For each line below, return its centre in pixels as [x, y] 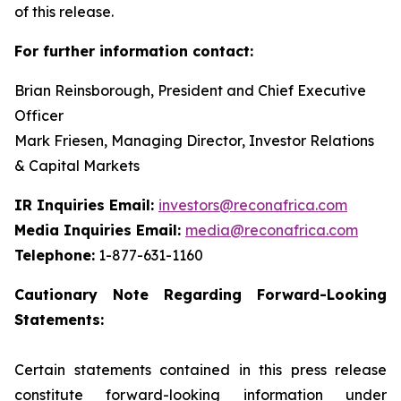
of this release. [64, 12]
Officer [39, 115]
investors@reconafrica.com [253, 205]
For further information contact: [134, 51]
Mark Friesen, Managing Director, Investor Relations [194, 141]
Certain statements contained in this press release [200, 370]
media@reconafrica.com [272, 230]
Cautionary [56, 294]
